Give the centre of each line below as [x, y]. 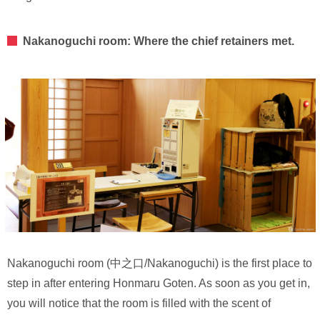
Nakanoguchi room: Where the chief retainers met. [159, 41]
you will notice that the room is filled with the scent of [139, 303]
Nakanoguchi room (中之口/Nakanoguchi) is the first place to [160, 263]
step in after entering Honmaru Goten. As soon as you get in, [159, 283]
